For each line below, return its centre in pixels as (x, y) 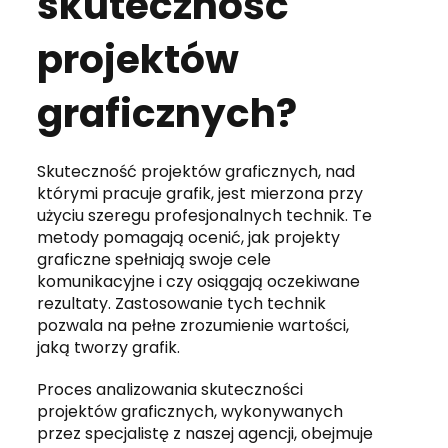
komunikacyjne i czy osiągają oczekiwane (199, 281)
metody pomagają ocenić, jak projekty (189, 237)
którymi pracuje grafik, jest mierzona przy (200, 193)
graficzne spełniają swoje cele (154, 259)
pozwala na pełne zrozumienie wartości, (193, 325)
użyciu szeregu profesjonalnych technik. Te (205, 215)
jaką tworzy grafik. (109, 347)
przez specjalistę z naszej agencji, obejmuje (205, 433)
